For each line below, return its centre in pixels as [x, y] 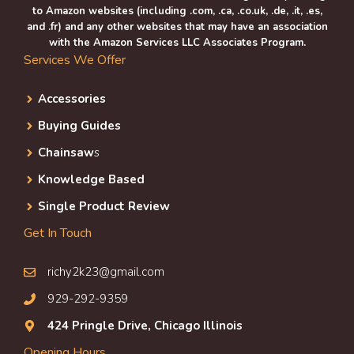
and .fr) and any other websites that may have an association [177, 27]
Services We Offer [75, 60]
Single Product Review [104, 207]
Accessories [72, 99]
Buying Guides [79, 126]
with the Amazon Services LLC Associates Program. [177, 43]
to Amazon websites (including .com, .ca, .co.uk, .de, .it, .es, [177, 11]
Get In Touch [58, 233]
